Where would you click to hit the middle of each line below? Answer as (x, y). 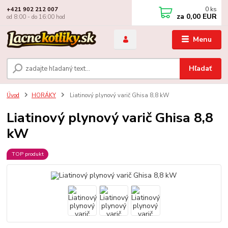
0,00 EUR (201, 17)
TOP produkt (27, 154)
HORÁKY (44, 95)
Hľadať (201, 68)
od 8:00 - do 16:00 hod (36, 17)
